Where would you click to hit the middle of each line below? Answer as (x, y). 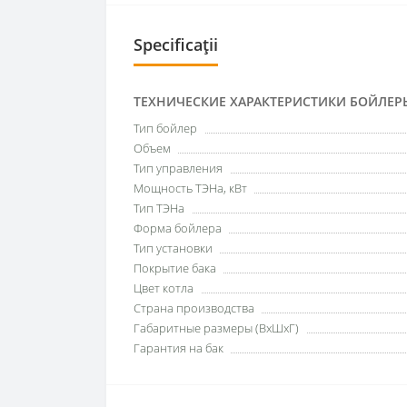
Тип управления (178, 168)
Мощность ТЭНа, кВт (190, 188)
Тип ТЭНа (159, 208)
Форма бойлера (178, 228)
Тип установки (173, 248)
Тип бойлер (165, 128)
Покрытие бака (175, 268)
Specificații (176, 44)
